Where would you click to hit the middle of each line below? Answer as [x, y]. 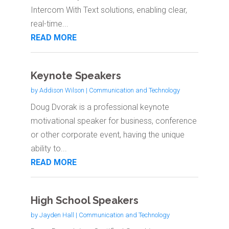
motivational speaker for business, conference [113, 121]
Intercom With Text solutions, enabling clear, [109, 10]
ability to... [49, 149]
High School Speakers [84, 201]
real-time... [49, 24]
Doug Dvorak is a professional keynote [100, 107]
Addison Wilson [62, 90]
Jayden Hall [56, 215]
